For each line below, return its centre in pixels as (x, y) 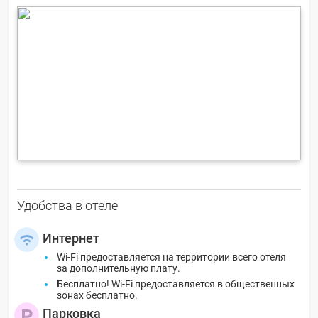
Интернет (71, 238)
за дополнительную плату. (119, 268)
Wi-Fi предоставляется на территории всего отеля (171, 257)
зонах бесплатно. (97, 295)
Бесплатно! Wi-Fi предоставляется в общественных (176, 284)
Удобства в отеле (67, 205)
